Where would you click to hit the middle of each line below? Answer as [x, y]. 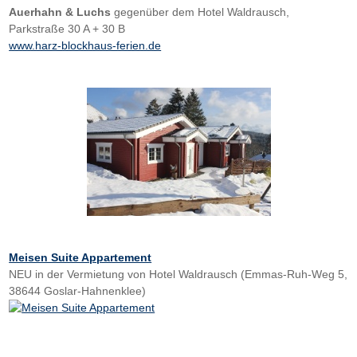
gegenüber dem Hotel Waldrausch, [200, 13]
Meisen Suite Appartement [80, 257]
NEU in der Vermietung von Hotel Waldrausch [125, 274]
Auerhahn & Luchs [60, 13]
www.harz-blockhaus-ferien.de [85, 46]
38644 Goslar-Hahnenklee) [78, 291]
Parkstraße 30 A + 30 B [67, 29]
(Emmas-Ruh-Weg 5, [294, 274]
